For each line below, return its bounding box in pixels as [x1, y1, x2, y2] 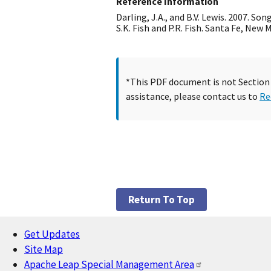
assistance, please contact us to [126, 90, 260, 103]
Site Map [24, 243, 63, 256]
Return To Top [128, 193, 195, 207]
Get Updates [24, 227, 80, 241]
